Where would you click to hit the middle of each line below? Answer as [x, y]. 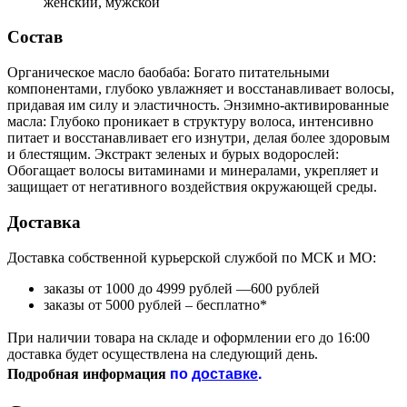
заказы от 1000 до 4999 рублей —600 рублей [182, 288]
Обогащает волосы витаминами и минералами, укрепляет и [193, 171]
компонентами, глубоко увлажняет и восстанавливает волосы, [201, 89]
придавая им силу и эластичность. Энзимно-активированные [198, 105]
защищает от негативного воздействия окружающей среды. [192, 187]
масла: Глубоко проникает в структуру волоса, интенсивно [190, 122]
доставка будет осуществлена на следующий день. [163, 354]
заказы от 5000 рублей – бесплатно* [155, 304]
